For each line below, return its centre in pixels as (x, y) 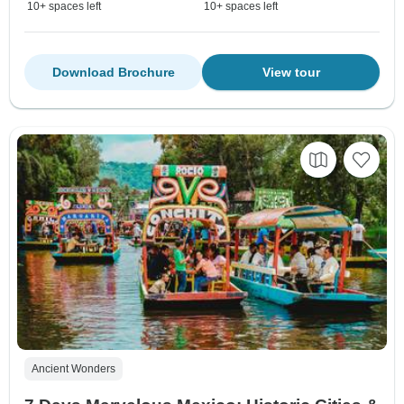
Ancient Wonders (73, 368)
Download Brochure (113, 72)
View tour (291, 72)
